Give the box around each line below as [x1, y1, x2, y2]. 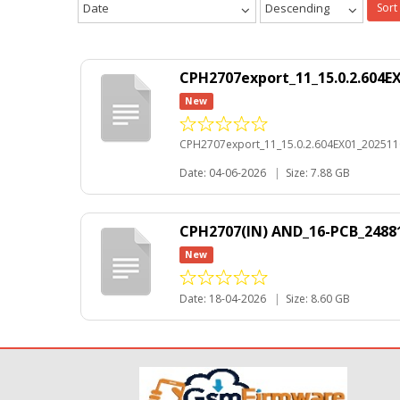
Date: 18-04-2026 [179, 290, 266, 306]
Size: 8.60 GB [286, 290, 350, 306]
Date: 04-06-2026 [179, 164, 266, 180]
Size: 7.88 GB [286, 164, 350, 180]
